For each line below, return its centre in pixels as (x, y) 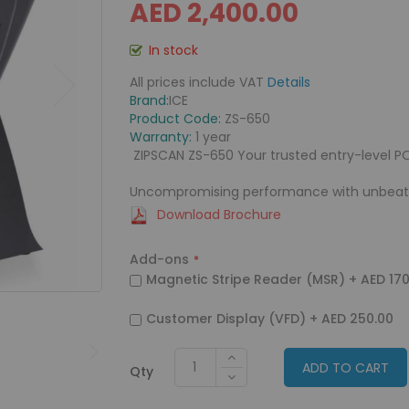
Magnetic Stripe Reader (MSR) (245, 279)
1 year (211, 137)
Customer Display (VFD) (225, 319)
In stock (173, 50)
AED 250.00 (357, 319)
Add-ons (159, 259)
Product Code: (175, 119)
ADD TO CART (345, 368)
